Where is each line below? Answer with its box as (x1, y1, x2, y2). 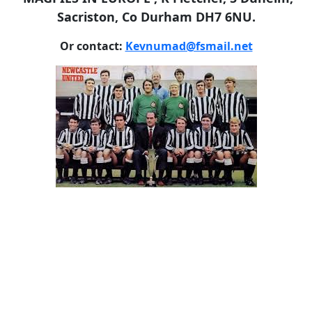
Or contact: (59, 38, 125, 54)
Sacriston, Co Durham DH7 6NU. (56, 8, 256, 25)
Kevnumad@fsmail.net (125, 38, 253, 54)
